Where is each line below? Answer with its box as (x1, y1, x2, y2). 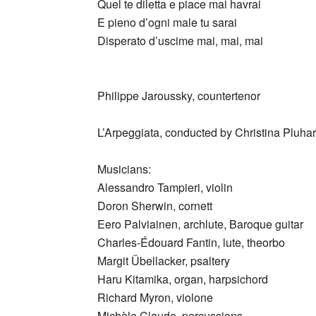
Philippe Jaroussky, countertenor (97, 87, 260, 104)
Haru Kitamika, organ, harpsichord (97, 271, 268, 287)
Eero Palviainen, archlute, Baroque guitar (97, 216, 303, 232)
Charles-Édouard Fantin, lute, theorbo (97, 234, 285, 250)
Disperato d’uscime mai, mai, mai (97, 32, 263, 49)
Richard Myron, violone (97, 289, 213, 305)
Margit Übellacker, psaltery (97, 253, 230, 269)
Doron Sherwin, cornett (97, 197, 212, 214)
